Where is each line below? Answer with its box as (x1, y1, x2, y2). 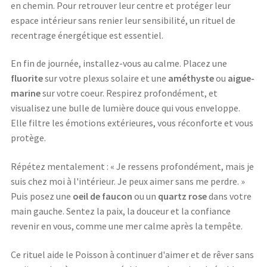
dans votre (207, 190, 252, 202)
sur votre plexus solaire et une (43, 72, 168, 85)
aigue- (228, 72, 254, 85)
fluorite (11, 72, 43, 85)
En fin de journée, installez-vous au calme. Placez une (11, 57, 227, 70)
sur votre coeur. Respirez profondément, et (41, 87, 218, 100)
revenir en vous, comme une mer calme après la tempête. (11, 219, 243, 232)
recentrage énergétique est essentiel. (11, 29, 163, 41)
